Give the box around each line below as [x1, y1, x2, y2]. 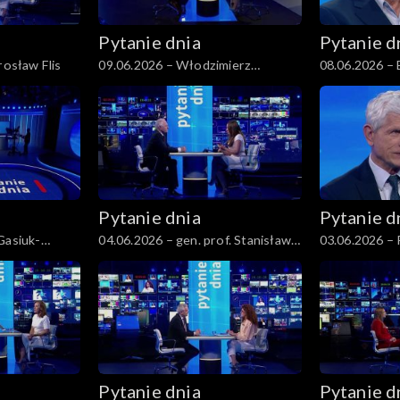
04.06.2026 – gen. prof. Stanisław [98, 231, 291, 247]
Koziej [98, 250, 136, 266]
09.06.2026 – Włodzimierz [98, 56, 252, 72]
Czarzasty [98, 75, 158, 91]
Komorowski [319, 75, 395, 91]
